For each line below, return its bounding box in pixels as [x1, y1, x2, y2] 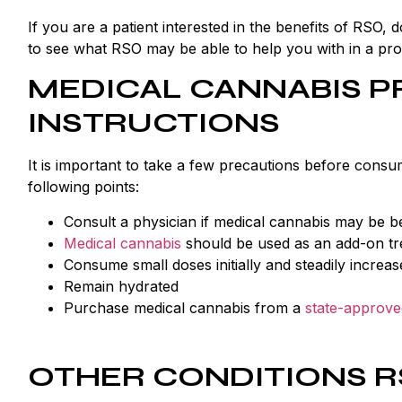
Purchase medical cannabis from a [64, 298, 305, 317]
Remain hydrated [64, 276, 179, 295]
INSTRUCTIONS [28, 105, 280, 141]
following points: [28, 178, 139, 197]
